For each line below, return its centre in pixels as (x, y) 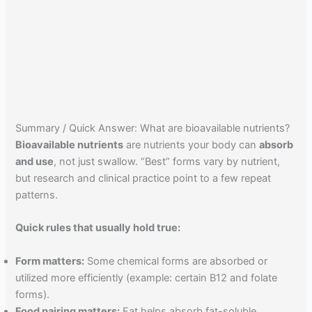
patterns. (37, 195)
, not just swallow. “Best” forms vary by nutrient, (167, 161)
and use (35, 161)
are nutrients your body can (192, 145)
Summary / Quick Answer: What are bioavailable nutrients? (153, 128)
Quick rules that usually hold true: (98, 228)
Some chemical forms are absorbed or (176, 261)
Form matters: (50, 261)
